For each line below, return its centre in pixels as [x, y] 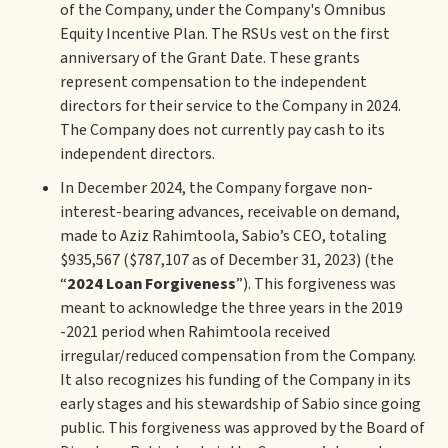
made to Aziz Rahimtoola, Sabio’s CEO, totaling [223, 236]
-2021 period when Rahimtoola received [195, 332]
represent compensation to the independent [213, 82]
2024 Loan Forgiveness [151, 284]
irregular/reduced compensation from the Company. [238, 356]
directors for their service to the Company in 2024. [230, 106]
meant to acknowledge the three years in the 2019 [231, 308]
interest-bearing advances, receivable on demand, [230, 212]
